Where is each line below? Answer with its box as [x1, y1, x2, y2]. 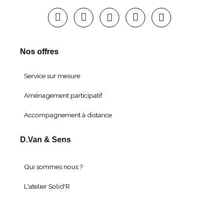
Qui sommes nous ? [24, 163, 84, 171]
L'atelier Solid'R [24, 182, 70, 191]
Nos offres [20, 47, 59, 56]
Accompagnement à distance [24, 110, 112, 119]
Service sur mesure [24, 71, 81, 80]
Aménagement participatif [24, 91, 103, 99]
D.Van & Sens [20, 135, 71, 144]
